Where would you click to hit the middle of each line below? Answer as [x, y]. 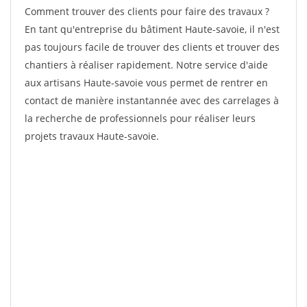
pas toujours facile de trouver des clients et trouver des [152, 47]
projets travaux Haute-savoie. [92, 136]
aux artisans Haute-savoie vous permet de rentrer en [146, 83]
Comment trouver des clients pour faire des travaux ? [147, 11]
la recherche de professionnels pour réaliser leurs [140, 118]
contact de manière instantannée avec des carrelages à [152, 100]
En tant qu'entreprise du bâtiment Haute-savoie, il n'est [152, 29]
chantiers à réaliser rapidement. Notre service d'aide [146, 65]
